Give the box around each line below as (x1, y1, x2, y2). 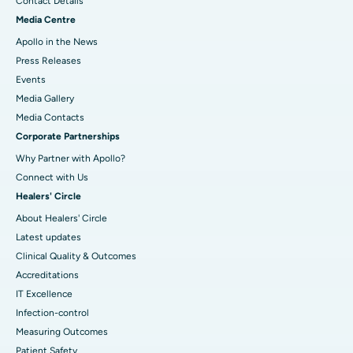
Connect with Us (16, 171, 88, 183)
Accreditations (16, 269, 79, 281)
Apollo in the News (16, 35, 98, 47)
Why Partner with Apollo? (16, 152, 125, 164)
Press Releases (16, 54, 81, 66)
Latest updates (16, 231, 81, 243)
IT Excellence (16, 288, 72, 299)
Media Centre (16, 13, 76, 25)
